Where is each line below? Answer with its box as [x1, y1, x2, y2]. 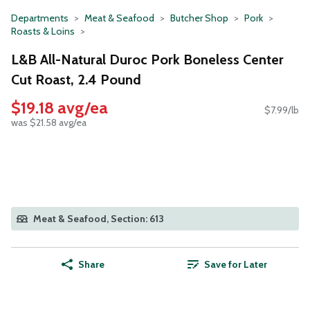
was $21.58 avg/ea [11, 116, 86, 129]
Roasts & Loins [11, 25, 75, 37]
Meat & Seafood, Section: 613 [33, 212, 164, 226]
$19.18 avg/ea [11, 98, 108, 118]
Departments [11, 12, 69, 24]
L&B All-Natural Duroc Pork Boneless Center [11, 51, 284, 68]
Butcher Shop [170, 12, 228, 24]
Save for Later [203, 258, 267, 271]
